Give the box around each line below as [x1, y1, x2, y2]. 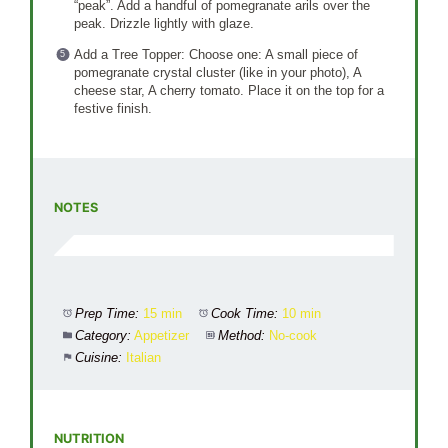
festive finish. [73, 101, 152, 117]
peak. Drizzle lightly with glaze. [73, 16, 254, 32]
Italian [126, 349, 162, 365]
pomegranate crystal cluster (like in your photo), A [73, 65, 361, 81]
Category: [75, 327, 132, 343]
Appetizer [134, 327, 190, 343]
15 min [143, 305, 183, 321]
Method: [218, 327, 266, 343]
